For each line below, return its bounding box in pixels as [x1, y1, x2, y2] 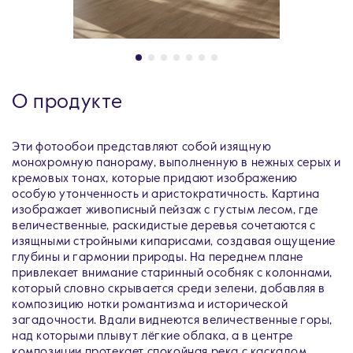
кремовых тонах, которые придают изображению [12, 173, 298, 184]
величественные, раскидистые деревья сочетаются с [12, 220, 316, 232]
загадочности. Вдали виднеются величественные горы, [12, 314, 333, 326]
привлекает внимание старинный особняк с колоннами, [12, 267, 333, 279]
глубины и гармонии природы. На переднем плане [12, 251, 304, 263]
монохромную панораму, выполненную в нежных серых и [12, 157, 342, 169]
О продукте [12, 93, 123, 113]
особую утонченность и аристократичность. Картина [12, 188, 320, 200]
